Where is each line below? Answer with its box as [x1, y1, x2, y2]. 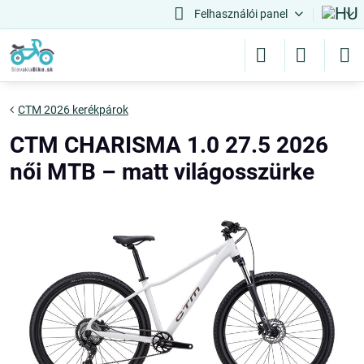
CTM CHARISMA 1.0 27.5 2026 [10, 132, 328, 158]
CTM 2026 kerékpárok [18, 103, 128, 116]
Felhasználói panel [193, 7, 288, 20]
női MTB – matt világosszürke [10, 158, 314, 185]
